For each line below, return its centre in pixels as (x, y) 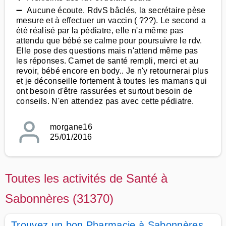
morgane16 (71, 127)
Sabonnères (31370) (59, 199)
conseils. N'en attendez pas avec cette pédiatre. (105, 101)
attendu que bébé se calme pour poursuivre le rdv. (109, 41)
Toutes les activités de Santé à (86, 178)
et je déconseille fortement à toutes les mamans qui (112, 81)
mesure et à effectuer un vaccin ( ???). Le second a (111, 20)
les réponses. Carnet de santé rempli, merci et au (107, 61)
